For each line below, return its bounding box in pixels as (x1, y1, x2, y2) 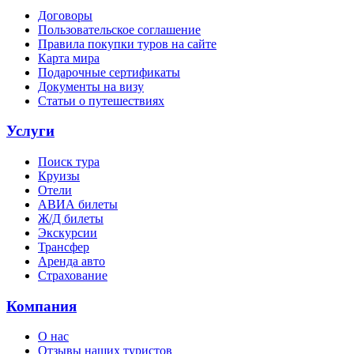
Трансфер (38, 240, 89, 254)
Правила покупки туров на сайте (38, 36, 217, 51)
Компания (6, 297, 77, 314)
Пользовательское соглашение (38, 22, 201, 36)
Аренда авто (38, 254, 105, 269)
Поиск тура (38, 155, 100, 169)
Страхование (38, 269, 107, 283)
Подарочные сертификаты (38, 65, 180, 79)
